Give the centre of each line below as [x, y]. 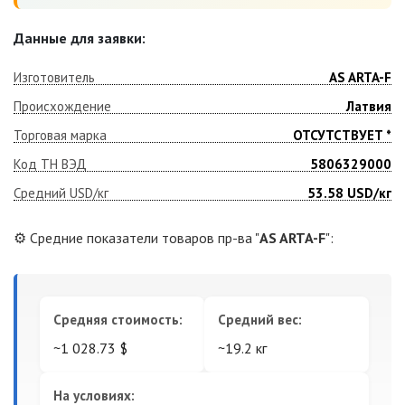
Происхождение [62, 106]
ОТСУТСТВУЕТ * [342, 135]
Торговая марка [60, 135]
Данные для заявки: [80, 38]
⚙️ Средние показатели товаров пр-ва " [137, 238]
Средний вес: [260, 320]
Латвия [368, 106]
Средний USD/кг [61, 193]
